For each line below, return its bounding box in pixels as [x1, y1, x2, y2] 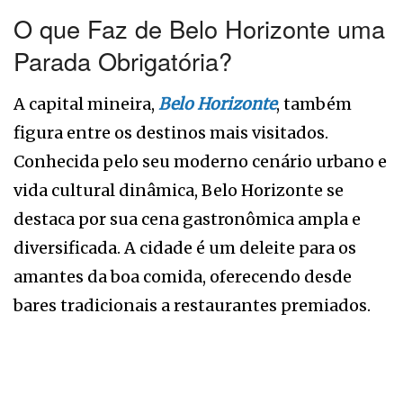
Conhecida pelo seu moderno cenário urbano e [13, 150, 387, 172]
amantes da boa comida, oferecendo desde [13, 265, 352, 287]
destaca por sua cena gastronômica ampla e [13, 208, 361, 229]
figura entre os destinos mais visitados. [13, 121, 328, 143]
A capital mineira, [13, 93, 158, 114]
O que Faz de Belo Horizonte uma [13, 11, 385, 47]
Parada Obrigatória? [13, 43, 232, 79]
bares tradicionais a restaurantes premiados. [13, 294, 371, 316]
